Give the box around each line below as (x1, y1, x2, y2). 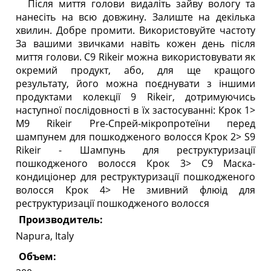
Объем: (19, 249, 56, 263)
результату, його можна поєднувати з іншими (16, 76, 255, 90)
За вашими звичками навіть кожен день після (16, 36, 255, 50)
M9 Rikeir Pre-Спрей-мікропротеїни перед (16, 116, 255, 130)
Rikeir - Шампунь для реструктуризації (16, 143, 255, 157)
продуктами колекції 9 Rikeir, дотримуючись (16, 90, 255, 103)
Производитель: (19, 212, 103, 226)
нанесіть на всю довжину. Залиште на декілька (16, 10, 255, 24)
